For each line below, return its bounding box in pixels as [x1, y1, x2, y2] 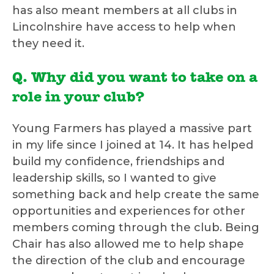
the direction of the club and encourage [12, 254, 245, 268]
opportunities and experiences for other [12, 204, 245, 218]
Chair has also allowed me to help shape [12, 237, 244, 251]
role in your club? [12, 91, 145, 106]
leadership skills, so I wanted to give [12, 171, 217, 185]
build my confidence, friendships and [12, 155, 224, 169]
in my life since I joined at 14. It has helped [12, 138, 253, 152]
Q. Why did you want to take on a [12, 72, 257, 87]
